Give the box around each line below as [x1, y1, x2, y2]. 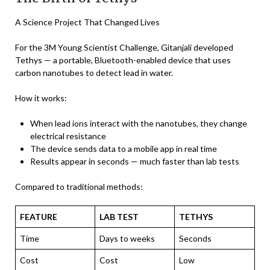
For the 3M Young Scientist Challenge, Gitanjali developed [15, 42, 233, 52]
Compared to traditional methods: [15, 181, 143, 192]
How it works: [15, 92, 67, 103]
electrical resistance [30, 130, 106, 141]
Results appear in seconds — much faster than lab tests [30, 155, 239, 166]
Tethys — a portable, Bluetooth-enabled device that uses [15, 54, 231, 65]
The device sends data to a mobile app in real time [30, 143, 217, 154]
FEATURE [20, 211, 57, 222]
